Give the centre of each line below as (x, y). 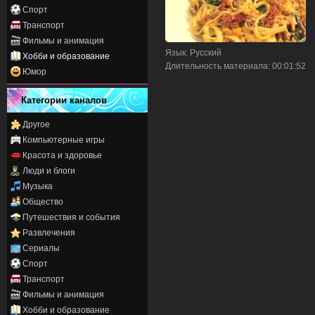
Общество (43, 201)
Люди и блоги (49, 171)
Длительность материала (217, 66)
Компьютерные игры (64, 140)
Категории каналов (64, 100)
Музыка (38, 186)
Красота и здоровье (62, 155)
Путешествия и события (71, 217)
